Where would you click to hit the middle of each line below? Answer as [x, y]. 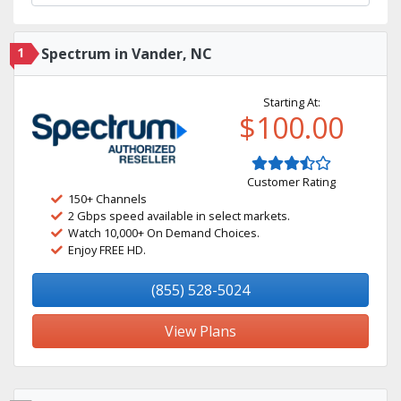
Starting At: [291, 102]
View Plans [200, 331]
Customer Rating [291, 182]
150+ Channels [107, 199]
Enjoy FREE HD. [107, 250]
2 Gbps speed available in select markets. [179, 216]
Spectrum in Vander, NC [127, 54]
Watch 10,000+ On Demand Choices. [164, 233]
